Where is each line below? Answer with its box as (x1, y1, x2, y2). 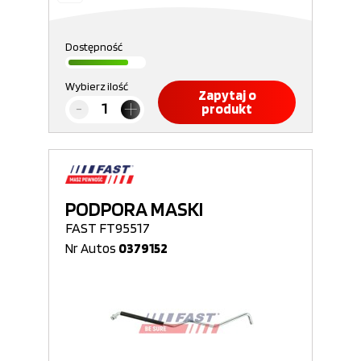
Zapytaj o (197, 87, 256, 103)
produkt (201, 101, 252, 117)
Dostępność (65, 40, 122, 53)
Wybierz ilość (65, 80, 128, 93)
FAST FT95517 (65, 219, 150, 236)
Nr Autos (65, 240, 118, 256)
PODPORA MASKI (65, 197, 203, 221)
